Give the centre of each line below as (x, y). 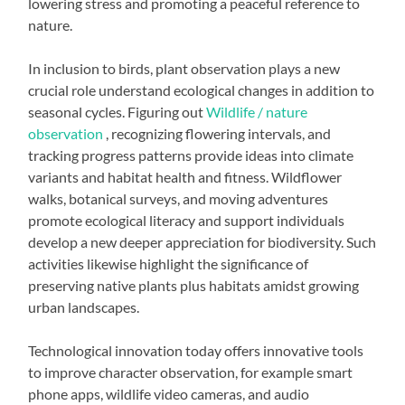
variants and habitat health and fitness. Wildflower (185, 176)
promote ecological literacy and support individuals (187, 220)
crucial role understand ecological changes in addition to (202, 89)
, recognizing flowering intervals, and (217, 133)
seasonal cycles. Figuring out (118, 111)
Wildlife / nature (257, 111)
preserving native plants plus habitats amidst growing (194, 285)
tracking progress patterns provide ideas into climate (191, 155)
